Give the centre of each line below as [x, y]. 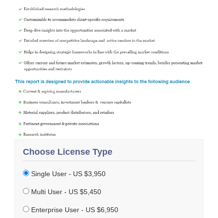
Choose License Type [68, 152]
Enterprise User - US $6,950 [74, 209]
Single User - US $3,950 [67, 173]
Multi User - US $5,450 [65, 191]
